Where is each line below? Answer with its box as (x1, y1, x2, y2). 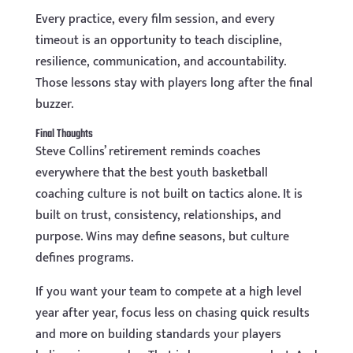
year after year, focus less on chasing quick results (35, 303, 310, 325)
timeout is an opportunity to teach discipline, (35, 30, 282, 52)
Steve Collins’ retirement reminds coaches (35, 141, 261, 163)
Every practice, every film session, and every (35, 9, 275, 31)
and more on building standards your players (35, 324, 281, 346)
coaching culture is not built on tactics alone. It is (35, 184, 303, 206)
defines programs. (35, 247, 133, 269)
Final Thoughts (35, 125, 93, 144)
